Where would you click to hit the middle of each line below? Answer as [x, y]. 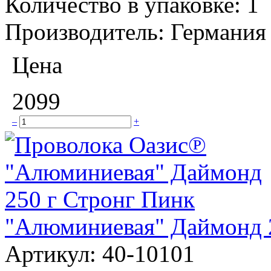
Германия [218, 31]
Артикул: [54, 253]
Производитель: [88, 31]
